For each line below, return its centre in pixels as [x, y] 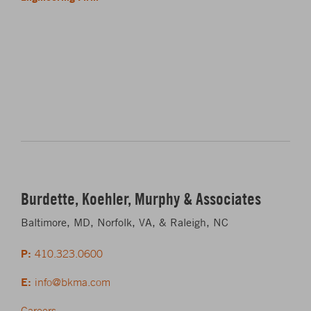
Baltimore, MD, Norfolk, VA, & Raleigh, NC [125, 222]
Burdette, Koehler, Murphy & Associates [141, 199]
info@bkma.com [73, 282]
